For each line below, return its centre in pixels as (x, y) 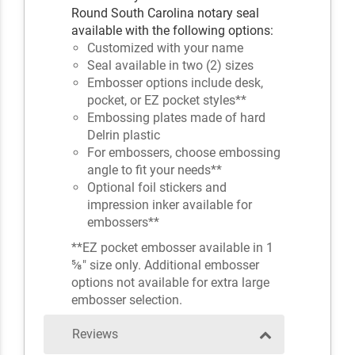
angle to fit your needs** (155, 170)
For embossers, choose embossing (184, 152)
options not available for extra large (171, 282)
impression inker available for (170, 204)
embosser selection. (127, 300)
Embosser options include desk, (176, 82)
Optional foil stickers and (157, 187)
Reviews (95, 334)
